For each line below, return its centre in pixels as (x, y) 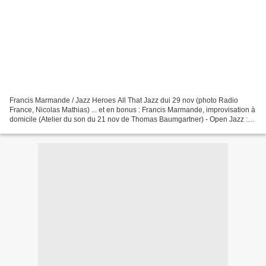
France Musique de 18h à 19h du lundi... (75, 129)
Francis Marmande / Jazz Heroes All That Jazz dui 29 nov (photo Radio (124, 100)
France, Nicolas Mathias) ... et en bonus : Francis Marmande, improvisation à (132, 110)
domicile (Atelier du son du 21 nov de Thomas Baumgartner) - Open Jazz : (129, 119)
